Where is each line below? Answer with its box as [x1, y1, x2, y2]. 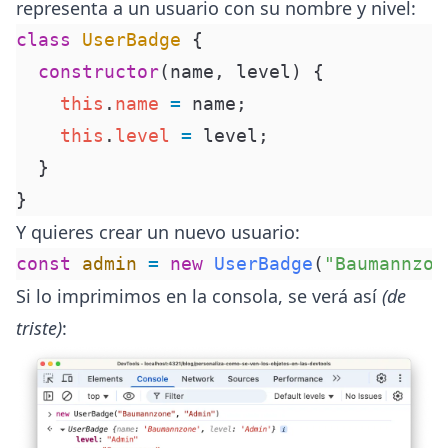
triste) [16, 315, 62, 340]
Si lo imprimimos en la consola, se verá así [16, 283, 382, 308]
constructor [16, 60, 159, 82]
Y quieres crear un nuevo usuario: [16, 219, 300, 244]
